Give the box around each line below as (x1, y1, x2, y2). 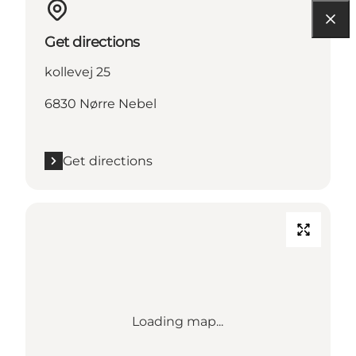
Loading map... (132, 313, 224, 329)
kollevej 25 (44, 64, 110, 79)
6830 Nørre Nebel (44, 95, 157, 111)
